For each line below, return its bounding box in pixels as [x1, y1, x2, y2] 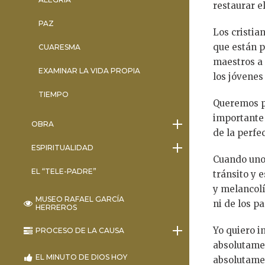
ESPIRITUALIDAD [31, 143, 93, 152]
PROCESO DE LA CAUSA [35, 226, 124, 235]
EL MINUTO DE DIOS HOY [35, 253, 127, 261]
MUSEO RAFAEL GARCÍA [35, 194, 124, 203]
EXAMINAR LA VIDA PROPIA [38, 66, 141, 75]
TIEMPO [38, 89, 69, 99]
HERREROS [35, 202, 77, 212]
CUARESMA [38, 42, 81, 51]
